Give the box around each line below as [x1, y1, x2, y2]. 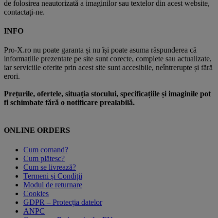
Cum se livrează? [23, 163, 76, 171]
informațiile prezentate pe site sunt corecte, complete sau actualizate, [4, 54, 212, 63]
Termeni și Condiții [23, 171, 82, 180]
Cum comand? [23, 145, 68, 154]
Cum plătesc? [23, 154, 65, 163]
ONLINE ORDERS [4, 126, 70, 135]
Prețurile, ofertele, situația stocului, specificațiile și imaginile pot [4, 90, 211, 98]
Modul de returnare [23, 180, 82, 189]
